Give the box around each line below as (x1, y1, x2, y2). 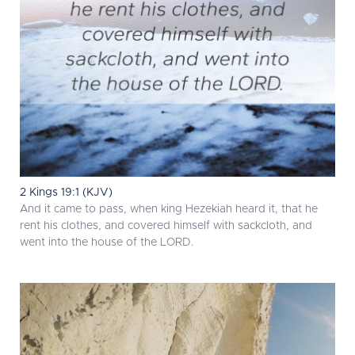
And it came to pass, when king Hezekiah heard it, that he (20, 204, 318, 216)
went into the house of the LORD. (20, 237, 193, 249)
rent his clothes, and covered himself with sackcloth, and (20, 220, 312, 232)
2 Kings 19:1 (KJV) (20, 187, 113, 199)
